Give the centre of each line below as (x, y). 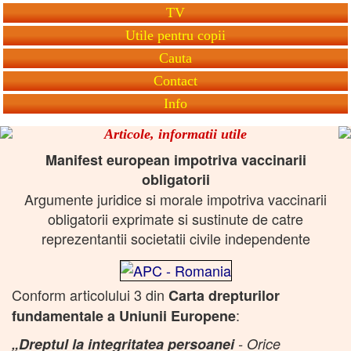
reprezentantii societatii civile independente (175, 238)
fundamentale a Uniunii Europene (124, 315)
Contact (175, 80)
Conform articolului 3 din (90, 294)
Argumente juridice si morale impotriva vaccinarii (175, 199)
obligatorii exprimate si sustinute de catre (175, 218)
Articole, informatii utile (175, 134)
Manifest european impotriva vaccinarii (175, 159)
